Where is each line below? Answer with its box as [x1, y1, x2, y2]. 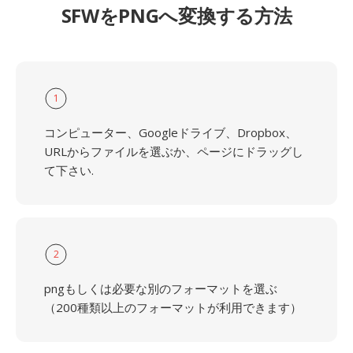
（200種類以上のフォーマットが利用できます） [44, 299, 302, 315]
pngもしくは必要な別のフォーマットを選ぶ [44, 281, 277, 296]
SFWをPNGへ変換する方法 [61, 2, 292, 28]
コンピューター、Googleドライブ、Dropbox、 [44, 124, 297, 140]
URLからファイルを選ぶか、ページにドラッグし [44, 143, 303, 159]
